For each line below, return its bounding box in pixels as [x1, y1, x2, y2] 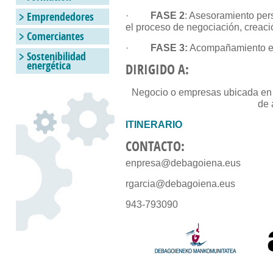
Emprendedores [27, 9, 94, 24]
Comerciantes [27, 29, 85, 44]
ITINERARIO [126, 119, 183, 130]
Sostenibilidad [27, 48, 87, 64]
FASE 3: [151, 43, 188, 53]
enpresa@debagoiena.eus [126, 158, 241, 168]
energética [27, 57, 71, 73]
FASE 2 [151, 10, 185, 21]
